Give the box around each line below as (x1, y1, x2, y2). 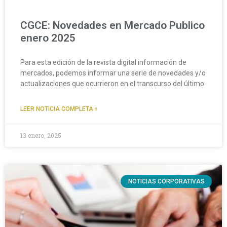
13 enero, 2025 (20, 131, 61, 139)
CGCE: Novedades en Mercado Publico (20, 19, 205, 31)
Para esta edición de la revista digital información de (20, 58, 186, 66)
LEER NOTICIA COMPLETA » (20, 105, 98, 112)
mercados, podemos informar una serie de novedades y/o (20, 69, 206, 77)
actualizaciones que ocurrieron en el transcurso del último (20, 80, 204, 88)
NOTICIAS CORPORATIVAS (128, 178, 205, 185)
